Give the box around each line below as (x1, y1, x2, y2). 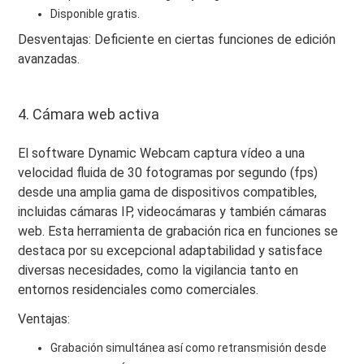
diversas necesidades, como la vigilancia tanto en (18, 262, 299, 278)
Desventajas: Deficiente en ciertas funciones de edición (18, 31, 336, 47)
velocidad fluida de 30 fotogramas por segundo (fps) (18, 164, 318, 180)
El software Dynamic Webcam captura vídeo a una (18, 145, 305, 161)
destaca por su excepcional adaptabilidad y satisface (18, 242, 323, 258)
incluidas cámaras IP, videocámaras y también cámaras (18, 203, 327, 219)
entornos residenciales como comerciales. (18, 281, 259, 297)
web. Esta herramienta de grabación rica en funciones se (18, 223, 339, 239)
